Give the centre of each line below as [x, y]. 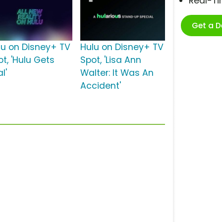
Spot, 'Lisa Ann [111, 60]
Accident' [100, 86]
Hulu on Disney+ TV [122, 47]
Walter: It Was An [117, 73]
